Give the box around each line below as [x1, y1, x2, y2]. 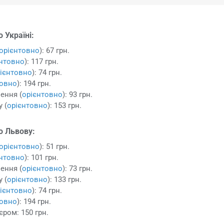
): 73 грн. [62, 163, 93, 173]
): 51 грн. [39, 141, 70, 151]
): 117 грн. [24, 56, 59, 66]
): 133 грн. [47, 174, 82, 184]
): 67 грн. [39, 45, 70, 55]
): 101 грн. [24, 152, 59, 162]
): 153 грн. [47, 100, 82, 110]
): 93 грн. [62, 89, 93, 99]
